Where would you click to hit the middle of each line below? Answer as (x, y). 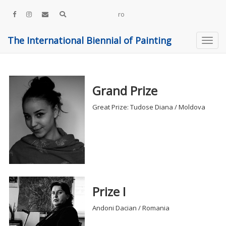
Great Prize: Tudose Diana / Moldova (149, 107)
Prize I (109, 192)
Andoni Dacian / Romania (131, 208)
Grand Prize (125, 91)
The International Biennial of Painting (90, 40)
